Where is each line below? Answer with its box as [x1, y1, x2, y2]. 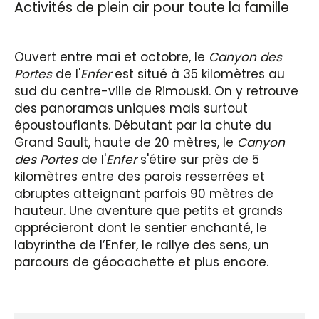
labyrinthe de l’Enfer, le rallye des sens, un [14, 236, 269, 253]
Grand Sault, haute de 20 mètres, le [14, 134, 237, 151]
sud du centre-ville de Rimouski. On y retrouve [14, 83, 298, 100]
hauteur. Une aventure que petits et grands [14, 202, 283, 219]
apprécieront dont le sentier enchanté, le [14, 219, 267, 236]
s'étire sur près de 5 [137, 151, 259, 168]
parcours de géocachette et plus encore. [14, 253, 268, 271]
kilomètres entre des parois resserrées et [14, 168, 265, 185]
